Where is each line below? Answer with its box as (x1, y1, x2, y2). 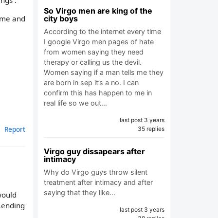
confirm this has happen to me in (44, 89, 152, 97)
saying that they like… (44, 188, 115, 197)
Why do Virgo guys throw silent (44, 168, 147, 176)
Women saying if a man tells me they (44, 68, 163, 76)
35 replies (138, 125, 164, 132)
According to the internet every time (44, 27, 161, 36)
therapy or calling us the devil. (44, 58, 142, 66)
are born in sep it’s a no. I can (44, 78, 139, 87)
